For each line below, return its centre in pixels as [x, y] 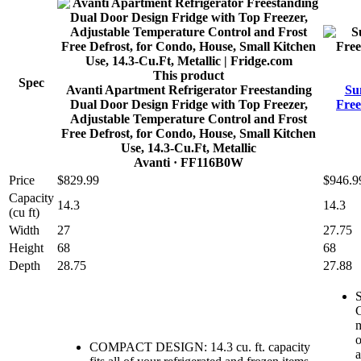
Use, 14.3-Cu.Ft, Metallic [189, 148]
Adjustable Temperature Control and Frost [189, 119]
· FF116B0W [207, 163]
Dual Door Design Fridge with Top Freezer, [189, 105]
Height [26, 248]
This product [189, 76]
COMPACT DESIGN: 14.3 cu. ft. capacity [200, 347]
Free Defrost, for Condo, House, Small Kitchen [189, 134]
